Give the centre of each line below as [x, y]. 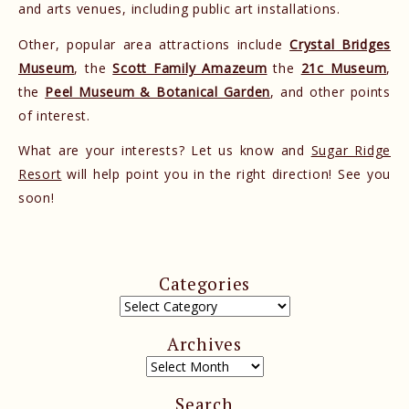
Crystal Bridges [340, 44]
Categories [204, 283]
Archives [204, 343]
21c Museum [344, 68]
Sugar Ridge [351, 151]
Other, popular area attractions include [154, 44]
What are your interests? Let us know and [165, 151]
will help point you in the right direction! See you [226, 174]
